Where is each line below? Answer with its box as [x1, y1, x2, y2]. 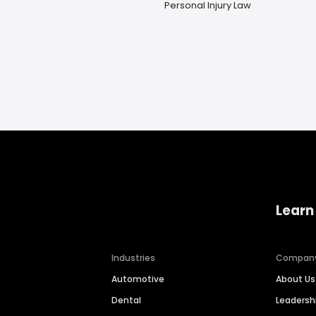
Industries [111, 252, 156, 265]
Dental [111, 294, 142, 307]
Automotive [111, 273, 165, 286]
